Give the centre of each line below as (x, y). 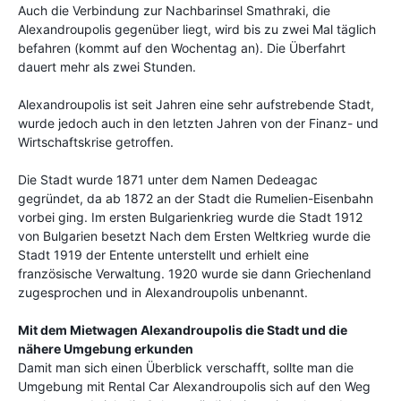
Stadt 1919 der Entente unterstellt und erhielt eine (163, 255)
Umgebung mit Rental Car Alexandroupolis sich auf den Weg (194, 387)
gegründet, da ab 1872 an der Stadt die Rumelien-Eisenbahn (196, 199)
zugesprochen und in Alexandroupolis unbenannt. (163, 293)
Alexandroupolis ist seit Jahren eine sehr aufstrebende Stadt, (196, 105)
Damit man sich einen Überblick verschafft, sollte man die (186, 368)
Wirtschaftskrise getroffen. (96, 142)
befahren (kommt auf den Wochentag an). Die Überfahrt (182, 48)
